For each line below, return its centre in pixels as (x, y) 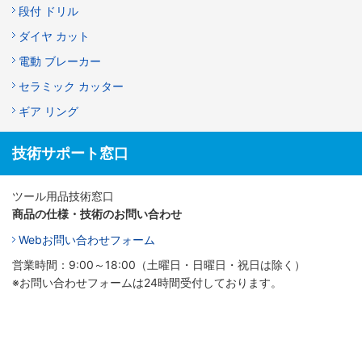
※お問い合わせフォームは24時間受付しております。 (147, 283)
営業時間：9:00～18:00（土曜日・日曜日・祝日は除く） (159, 265)
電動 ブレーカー (60, 61)
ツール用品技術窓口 (63, 196)
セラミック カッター (71, 86)
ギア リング (48, 112)
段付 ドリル (48, 11)
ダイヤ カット (54, 36)
